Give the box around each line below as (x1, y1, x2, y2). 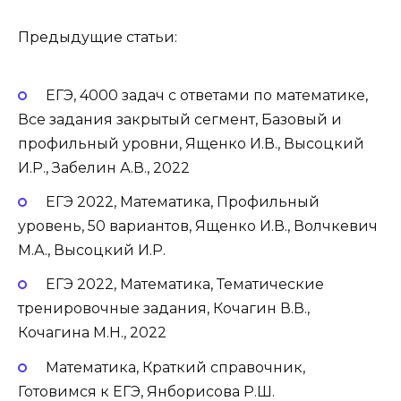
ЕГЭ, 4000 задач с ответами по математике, (45, 87, 368, 105)
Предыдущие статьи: (18, 28, 177, 46)
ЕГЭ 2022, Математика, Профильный (45, 193, 320, 211)
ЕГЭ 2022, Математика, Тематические (45, 276, 324, 294)
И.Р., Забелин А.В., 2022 (18, 159, 190, 177)
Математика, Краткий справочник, (45, 358, 305, 376)
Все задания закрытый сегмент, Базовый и (18, 111, 342, 129)
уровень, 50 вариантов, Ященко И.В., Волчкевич (18, 218, 378, 235)
